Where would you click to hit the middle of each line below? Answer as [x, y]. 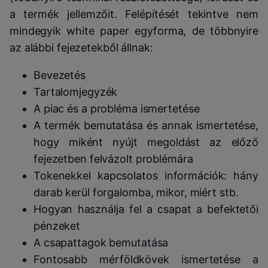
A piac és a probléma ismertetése [117, 109]
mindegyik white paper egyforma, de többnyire [134, 31]
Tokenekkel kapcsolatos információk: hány [146, 176]
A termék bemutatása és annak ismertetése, [146, 126]
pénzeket [57, 226]
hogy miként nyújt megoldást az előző [146, 142]
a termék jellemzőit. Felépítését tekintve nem [134, 14]
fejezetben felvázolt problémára [113, 159]
